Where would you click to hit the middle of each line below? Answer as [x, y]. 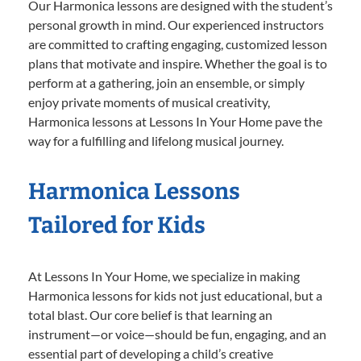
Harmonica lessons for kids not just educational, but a [175, 295]
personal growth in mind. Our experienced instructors [176, 24]
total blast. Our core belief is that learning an [150, 314]
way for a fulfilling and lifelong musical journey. [156, 140]
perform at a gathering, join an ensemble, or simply [166, 82]
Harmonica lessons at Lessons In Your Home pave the [175, 121]
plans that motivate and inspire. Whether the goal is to [178, 63]
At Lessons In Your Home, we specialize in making [164, 276]
